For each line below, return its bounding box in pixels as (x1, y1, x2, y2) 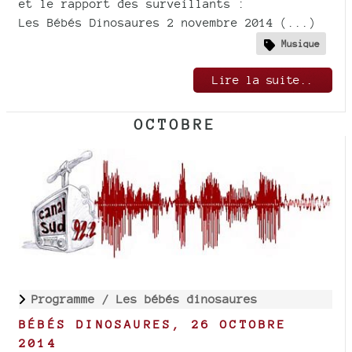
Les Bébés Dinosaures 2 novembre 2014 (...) (19, 16, 316, 30)
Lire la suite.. (212, 73, 313, 87)
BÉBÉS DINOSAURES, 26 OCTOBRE (19, 317, 288, 331)
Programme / (31, 291, 116, 306)
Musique (281, 37, 320, 49)
